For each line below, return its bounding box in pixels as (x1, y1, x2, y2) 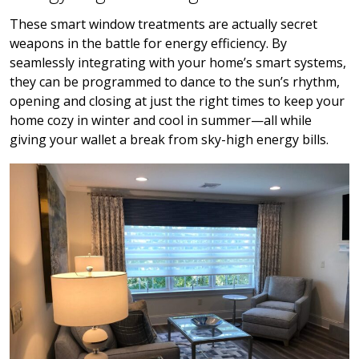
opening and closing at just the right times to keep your (10, 92, 345, 111)
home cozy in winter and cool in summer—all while (10, 111, 312, 130)
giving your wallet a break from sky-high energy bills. (10, 131, 329, 149)
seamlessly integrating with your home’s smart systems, (10, 54, 346, 72)
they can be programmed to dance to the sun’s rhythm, (10, 73, 340, 91)
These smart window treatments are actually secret (10, 15, 317, 34)
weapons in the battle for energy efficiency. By (10, 34, 287, 53)
